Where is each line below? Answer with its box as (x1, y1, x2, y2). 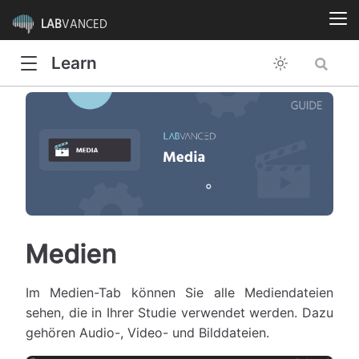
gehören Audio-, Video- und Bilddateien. (26, 325, 269, 341)
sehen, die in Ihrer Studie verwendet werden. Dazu (26, 305, 333, 321)
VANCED (62, 14, 107, 34)
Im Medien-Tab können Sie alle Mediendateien (26, 284, 333, 301)
